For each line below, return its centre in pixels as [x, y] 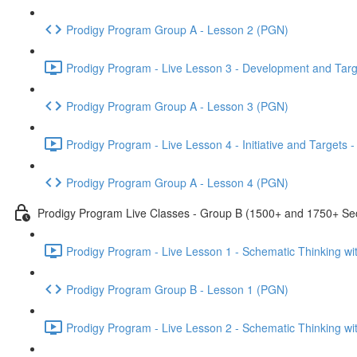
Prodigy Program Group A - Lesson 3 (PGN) [177, 106]
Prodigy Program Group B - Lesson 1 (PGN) [177, 289]
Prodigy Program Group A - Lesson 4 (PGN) [177, 182]
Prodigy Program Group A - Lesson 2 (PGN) [177, 29]
